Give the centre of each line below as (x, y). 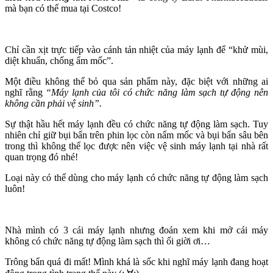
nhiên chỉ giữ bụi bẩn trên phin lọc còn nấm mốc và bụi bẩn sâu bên (136, 135)
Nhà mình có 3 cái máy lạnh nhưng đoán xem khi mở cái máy (136, 230)
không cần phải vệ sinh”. (53, 104)
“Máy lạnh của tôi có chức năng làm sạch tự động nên (157, 93)
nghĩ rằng (26, 93)
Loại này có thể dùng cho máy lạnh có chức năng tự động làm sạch (136, 178)
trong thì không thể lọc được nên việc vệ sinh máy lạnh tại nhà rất (136, 146)
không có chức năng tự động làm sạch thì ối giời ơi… (108, 241)
